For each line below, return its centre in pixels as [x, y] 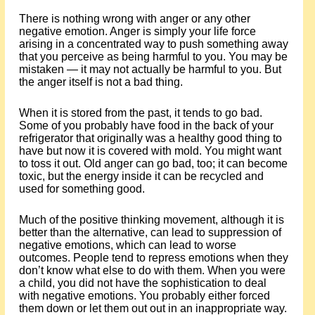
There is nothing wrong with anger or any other [134, 19]
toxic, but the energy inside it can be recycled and [141, 176]
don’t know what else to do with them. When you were [152, 270]
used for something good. [82, 189]
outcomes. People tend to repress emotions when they [153, 258]
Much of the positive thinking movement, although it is [151, 220]
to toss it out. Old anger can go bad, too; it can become [153, 163]
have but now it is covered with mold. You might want [150, 151]
